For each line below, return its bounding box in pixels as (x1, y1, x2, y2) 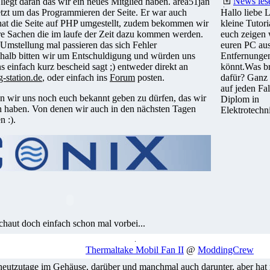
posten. (135, 72, 165, 83)
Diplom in (221, 94, 259, 104)
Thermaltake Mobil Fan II (86, 245, 184, 255)
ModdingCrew (198, 245, 254, 255)
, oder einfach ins (42, 72, 110, 83)
